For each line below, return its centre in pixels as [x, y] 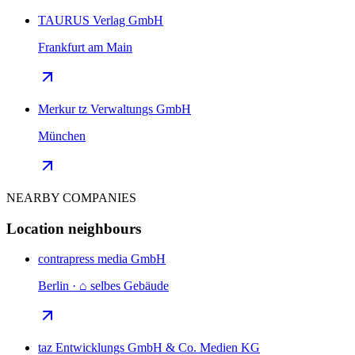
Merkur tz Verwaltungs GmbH [115, 109]
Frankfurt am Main [85, 47]
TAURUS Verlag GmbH [101, 20]
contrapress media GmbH [102, 259]
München [62, 136]
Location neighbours [74, 228]
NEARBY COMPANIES [71, 197]
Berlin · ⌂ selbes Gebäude [103, 286]
